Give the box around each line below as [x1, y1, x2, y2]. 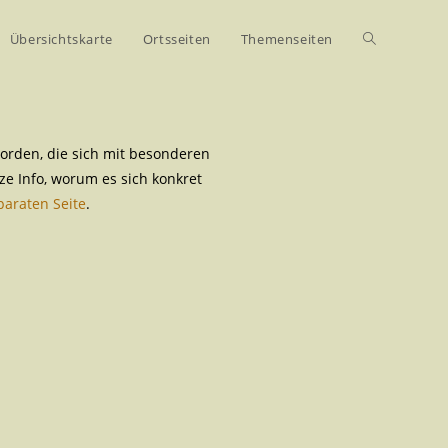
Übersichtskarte [9, 30, 113, 48]
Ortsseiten [142, 30, 211, 48]
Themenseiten [240, 30, 333, 48]
